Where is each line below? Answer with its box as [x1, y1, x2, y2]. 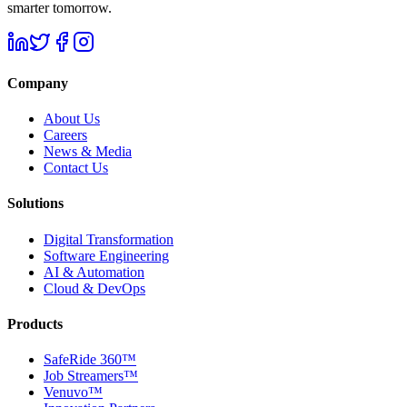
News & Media [44, 144, 132, 160]
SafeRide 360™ [44, 352, 136, 368]
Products [7, 315, 63, 332]
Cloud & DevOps [44, 280, 145, 296]
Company [7, 74, 68, 91]
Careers [44, 127, 87, 144]
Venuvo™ [44, 384, 103, 401]
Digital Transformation [44, 231, 174, 247]
